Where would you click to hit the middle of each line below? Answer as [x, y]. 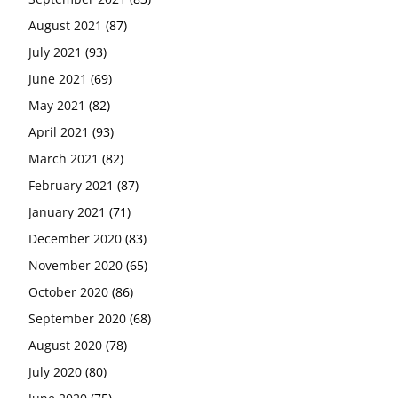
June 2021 [58, 78]
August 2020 [65, 345]
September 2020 [77, 318]
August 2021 [65, 25]
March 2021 [64, 158]
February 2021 [71, 185]
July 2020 [55, 371]
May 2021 [57, 105]
